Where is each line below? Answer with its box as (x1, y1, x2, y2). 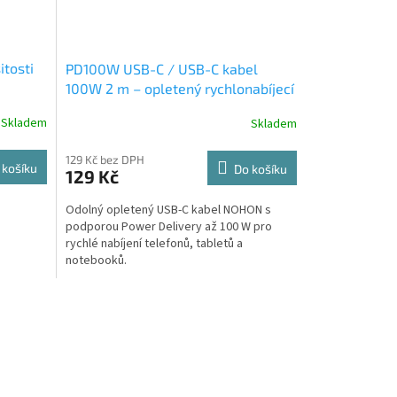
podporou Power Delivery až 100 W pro (65, 217, 272, 236)
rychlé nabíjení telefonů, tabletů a (65, 234, 243, 253)
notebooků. (65, 251, 127, 269)
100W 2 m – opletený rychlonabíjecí (65, 79, 294, 97)
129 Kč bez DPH (65, 152, 144, 167)
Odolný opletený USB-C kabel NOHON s (65, 200, 271, 219)
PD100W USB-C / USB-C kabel (65, 59, 258, 77)
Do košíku (233, 160, 287, 176)
